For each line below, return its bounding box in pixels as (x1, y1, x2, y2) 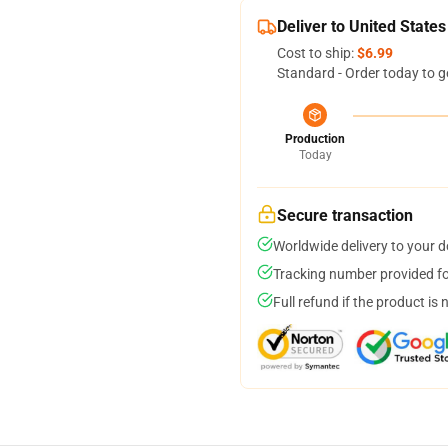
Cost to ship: (277, 45, 357, 61)
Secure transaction (277, 206, 413, 225)
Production (285, 132, 345, 146)
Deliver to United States (277, 17, 446, 36)
